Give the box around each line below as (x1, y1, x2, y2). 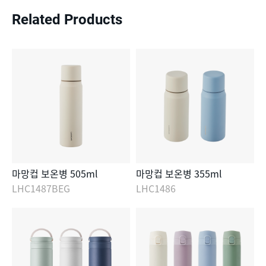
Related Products (12, 11, 122, 28)
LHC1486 (136, 181, 176, 196)
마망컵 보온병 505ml (12, 166, 98, 181)
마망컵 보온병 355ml (136, 166, 222, 181)
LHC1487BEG (12, 181, 70, 196)
